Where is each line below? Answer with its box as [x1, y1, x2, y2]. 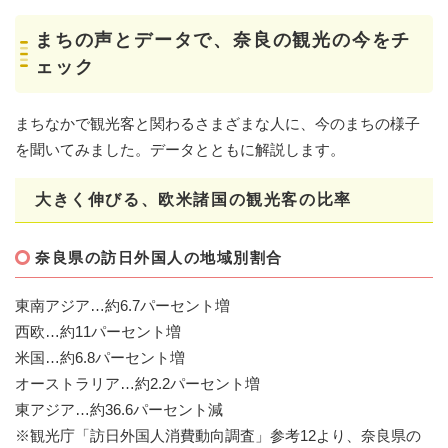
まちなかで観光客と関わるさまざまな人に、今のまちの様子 [15, 114, 420, 132]
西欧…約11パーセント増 [15, 322, 181, 340]
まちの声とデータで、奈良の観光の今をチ [35, 29, 412, 50]
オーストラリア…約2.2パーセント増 [15, 374, 260, 392]
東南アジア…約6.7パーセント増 [15, 296, 230, 314]
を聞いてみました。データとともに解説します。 [15, 140, 345, 158]
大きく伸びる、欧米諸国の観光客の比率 [35, 190, 352, 208]
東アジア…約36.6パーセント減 [15, 400, 223, 418]
